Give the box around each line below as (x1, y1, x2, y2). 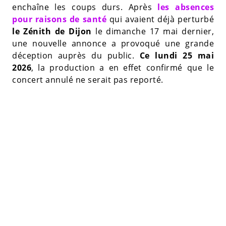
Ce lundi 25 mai (139, 50, 214, 61)
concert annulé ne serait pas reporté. (12, 74, 163, 85)
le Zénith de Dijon (12, 26, 95, 37)
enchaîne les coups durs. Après (12, 2, 158, 13)
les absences (157, 2, 214, 13)
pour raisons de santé (12, 14, 107, 25)
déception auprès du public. (12, 50, 140, 61)
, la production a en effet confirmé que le (31, 62, 214, 73)
